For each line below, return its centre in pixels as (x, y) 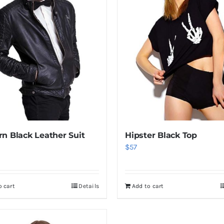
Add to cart (148, 186)
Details (89, 186)
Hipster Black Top (161, 135)
